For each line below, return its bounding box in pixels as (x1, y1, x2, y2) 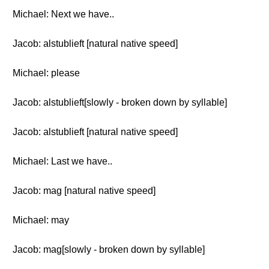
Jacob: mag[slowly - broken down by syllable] (13, 244, 205, 255)
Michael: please (13, 68, 80, 78)
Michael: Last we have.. (13, 156, 112, 166)
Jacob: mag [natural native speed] (13, 186, 156, 196)
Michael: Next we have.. (13, 9, 114, 19)
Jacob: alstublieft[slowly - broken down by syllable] (13, 97, 227, 107)
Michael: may (13, 215, 69, 225)
